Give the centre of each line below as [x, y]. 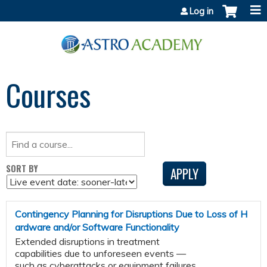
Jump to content [133, 7]
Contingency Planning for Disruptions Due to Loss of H [131, 214]
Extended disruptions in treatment [87, 241]
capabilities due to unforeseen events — [100, 253]
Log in [201, 11]
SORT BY [22, 168]
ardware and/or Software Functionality [97, 227]
